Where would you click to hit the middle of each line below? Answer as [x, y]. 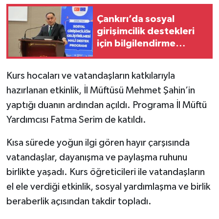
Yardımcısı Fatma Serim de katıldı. [76, 120]
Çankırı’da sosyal [136, 19]
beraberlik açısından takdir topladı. [79, 202]
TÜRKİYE [44, 23]
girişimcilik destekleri [146, 31]
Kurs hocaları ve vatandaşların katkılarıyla [90, 76]
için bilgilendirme [136, 43]
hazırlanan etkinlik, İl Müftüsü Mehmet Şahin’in [100, 91]
